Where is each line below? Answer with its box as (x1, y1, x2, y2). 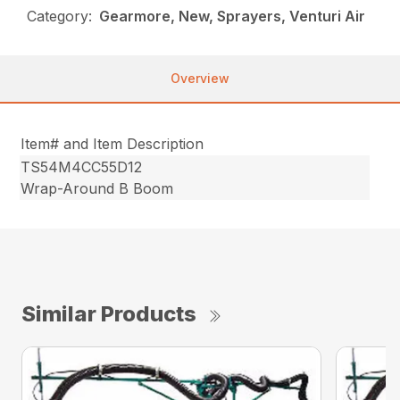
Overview (171, 71, 229, 87)
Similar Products (21, 301, 196, 328)
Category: (27, 7, 93, 26)
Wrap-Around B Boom (21, 179, 174, 198)
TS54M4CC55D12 (21, 158, 143, 177)
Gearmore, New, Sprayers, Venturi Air (99, 7, 366, 26)
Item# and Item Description (21, 135, 204, 154)
